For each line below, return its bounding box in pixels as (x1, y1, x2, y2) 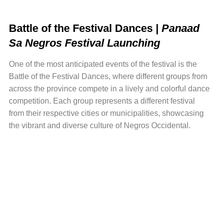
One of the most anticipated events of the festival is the (8, 59, 197, 68)
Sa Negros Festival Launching (8, 36, 160, 49)
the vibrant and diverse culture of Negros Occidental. (8, 121, 191, 130)
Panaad (161, 22, 199, 34)
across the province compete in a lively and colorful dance (8, 84, 210, 93)
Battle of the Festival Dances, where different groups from (8, 72, 207, 81)
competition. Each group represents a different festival (8, 96, 195, 105)
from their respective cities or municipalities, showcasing (8, 109, 204, 117)
